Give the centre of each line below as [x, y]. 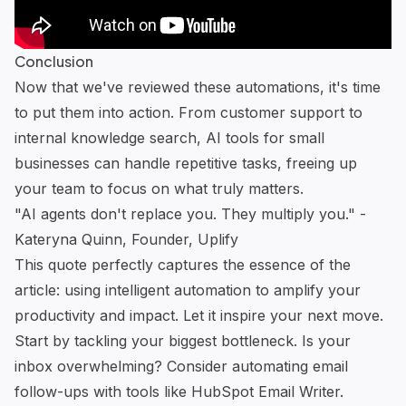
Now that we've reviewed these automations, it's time [198, 87]
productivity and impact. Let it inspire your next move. [199, 315]
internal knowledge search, [110, 137]
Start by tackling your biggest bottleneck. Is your [183, 340]
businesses [52, 163]
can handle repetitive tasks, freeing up [223, 163]
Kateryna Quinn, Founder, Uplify [126, 239]
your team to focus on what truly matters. [159, 188]
